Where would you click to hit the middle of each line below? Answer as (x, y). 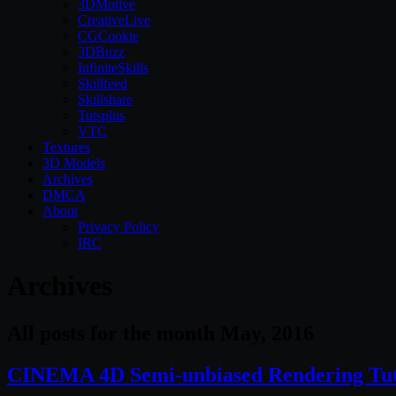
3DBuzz (101, 52)
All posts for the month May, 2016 (160, 333)
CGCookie (108, 36)
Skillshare (105, 99)
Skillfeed (103, 84)
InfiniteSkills (113, 68)
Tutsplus (101, 115)
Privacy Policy (118, 227)
